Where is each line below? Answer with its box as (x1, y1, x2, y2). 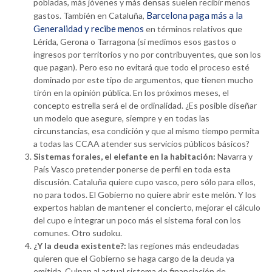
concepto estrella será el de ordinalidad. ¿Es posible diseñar (33, 100, 257, 111)
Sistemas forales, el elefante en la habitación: (33, 151, 217, 162)
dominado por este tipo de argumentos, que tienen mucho (33, 75, 253, 86)
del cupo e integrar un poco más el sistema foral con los (33, 215, 241, 226)
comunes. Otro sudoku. (33, 228, 122, 239)
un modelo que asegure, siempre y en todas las (33, 113, 209, 124)
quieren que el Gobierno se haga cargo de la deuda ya (33, 253, 234, 264)
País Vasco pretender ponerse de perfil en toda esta (33, 164, 231, 175)
